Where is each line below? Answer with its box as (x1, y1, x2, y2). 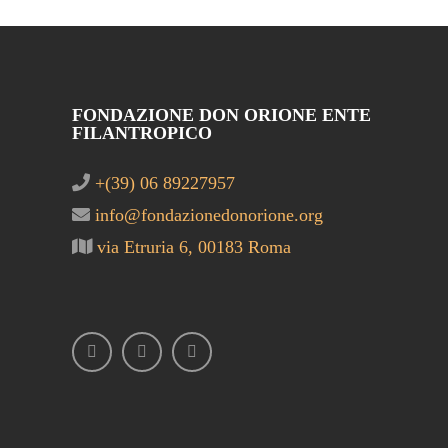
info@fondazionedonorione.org (90, 205, 323, 225)
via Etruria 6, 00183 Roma (92, 237, 291, 257)
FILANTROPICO (72, 123, 212, 143)
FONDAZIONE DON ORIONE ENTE (72, 105, 371, 125)
